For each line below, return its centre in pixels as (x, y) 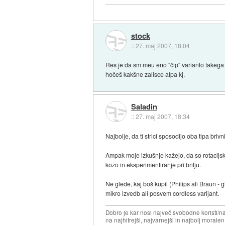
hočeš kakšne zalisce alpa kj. (145, 74)
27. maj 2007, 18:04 (162, 45)
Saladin (144, 107)
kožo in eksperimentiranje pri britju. (153, 164)
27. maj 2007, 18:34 (162, 117)
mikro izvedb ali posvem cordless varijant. (162, 193)
